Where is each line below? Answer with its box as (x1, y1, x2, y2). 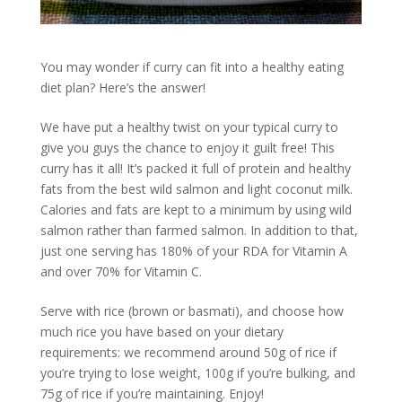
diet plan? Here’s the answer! (39, 78, 205, 96)
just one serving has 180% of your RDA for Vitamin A (39, 241, 347, 259)
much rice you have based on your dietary (39, 322, 284, 340)
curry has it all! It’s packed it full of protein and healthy (39, 159, 351, 177)
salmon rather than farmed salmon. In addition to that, (39, 221, 358, 239)
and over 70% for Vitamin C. (39, 262, 202, 280)
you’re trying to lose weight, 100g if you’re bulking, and (39, 363, 355, 381)
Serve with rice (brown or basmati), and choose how (39, 301, 344, 319)
